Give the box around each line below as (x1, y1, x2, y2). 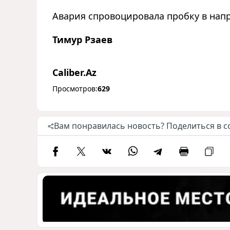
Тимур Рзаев (52, 33, 112, 46)
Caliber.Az (52, 66, 97, 79)
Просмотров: (52, 84, 98, 94)
